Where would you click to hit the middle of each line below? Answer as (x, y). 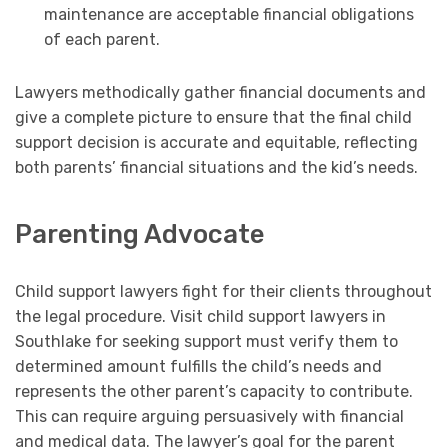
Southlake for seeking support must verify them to (206, 342)
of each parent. (101, 39)
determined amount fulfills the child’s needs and (198, 367)
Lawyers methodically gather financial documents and (220, 92)
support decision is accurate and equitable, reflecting (216, 142)
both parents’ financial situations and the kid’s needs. (216, 167)
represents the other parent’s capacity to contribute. (214, 392)
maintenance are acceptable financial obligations (228, 14)
